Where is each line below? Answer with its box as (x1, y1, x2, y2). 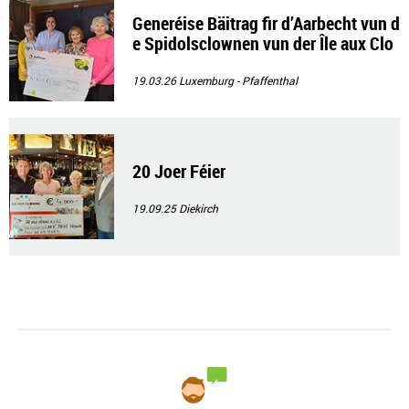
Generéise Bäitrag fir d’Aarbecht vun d (132, 11, 400, 36)
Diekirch (179, 201, 218, 215)
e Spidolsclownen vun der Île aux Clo (132, 31, 393, 56)
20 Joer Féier (132, 159, 225, 184)
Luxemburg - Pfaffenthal (179, 73, 298, 88)
